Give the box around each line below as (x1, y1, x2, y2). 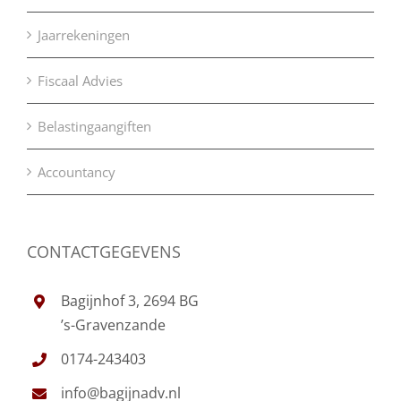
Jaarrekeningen (38, 26, 130, 45)
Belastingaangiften (38, 117, 151, 136)
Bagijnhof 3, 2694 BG (61, 291, 200, 311)
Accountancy (38, 163, 115, 182)
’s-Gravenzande (61, 315, 166, 336)
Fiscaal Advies (38, 72, 123, 90)
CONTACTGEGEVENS (27, 241, 181, 263)
